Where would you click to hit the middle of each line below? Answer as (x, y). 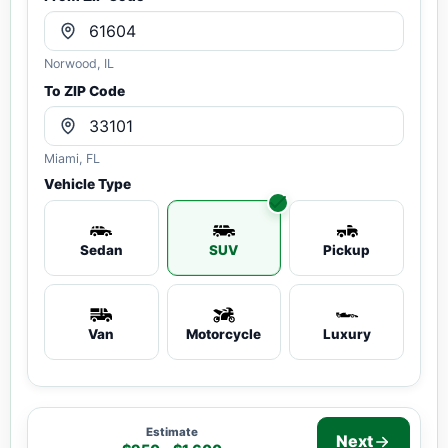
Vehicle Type (87, 184)
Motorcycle (224, 334)
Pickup (347, 250)
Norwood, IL (79, 63)
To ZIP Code (84, 91)
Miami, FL (72, 158)
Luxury (346, 334)
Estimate (171, 431)
